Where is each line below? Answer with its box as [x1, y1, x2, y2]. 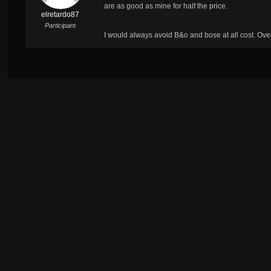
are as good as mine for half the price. [104, 1, 227, 10]
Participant [45, 21, 76, 29]
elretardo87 [41, 10, 79, 19]
